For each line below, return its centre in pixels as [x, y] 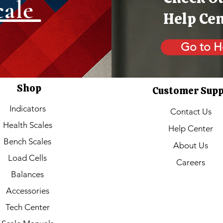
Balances [27, 174]
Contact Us [191, 112]
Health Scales [27, 125]
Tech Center [27, 207]
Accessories [27, 191]
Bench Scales [27, 142]
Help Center [191, 129]
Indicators [27, 109]
